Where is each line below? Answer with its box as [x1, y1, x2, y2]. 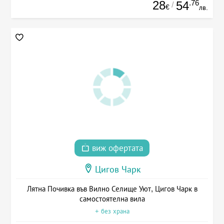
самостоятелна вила [79, 194, 145, 203]
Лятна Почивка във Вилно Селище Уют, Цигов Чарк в [26, 184, 197, 193]
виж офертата [89, 143, 143, 153]
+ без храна [94, 207, 129, 215]
